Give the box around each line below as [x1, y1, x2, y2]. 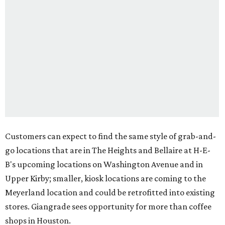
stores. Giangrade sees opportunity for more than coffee [5, 201, 211, 212]
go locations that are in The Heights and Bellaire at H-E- [5, 145, 210, 156]
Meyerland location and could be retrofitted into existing [5, 187, 215, 198]
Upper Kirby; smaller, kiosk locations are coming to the [5, 173, 206, 184]
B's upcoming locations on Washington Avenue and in [5, 159, 203, 170]
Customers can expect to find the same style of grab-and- [5, 131, 216, 142]
